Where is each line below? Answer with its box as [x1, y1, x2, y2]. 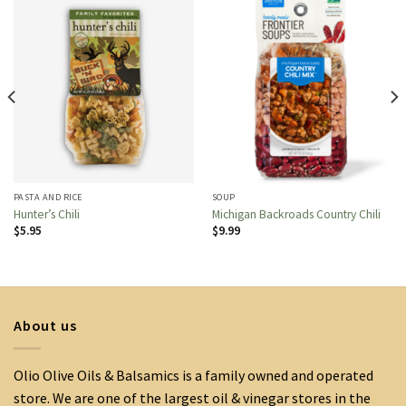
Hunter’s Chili [13, 206, 80, 222]
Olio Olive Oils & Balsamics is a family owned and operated [14, 365, 373, 384]
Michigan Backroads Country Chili [211, 206, 381, 222]
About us [14, 315, 77, 334]
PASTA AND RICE [13, 191, 83, 204]
